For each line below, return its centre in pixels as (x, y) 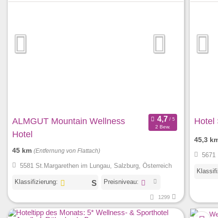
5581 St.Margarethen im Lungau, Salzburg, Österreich (96, 166)
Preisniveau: (121, 182)
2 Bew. (163, 127)
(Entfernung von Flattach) (67, 151)
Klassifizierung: (36, 182)
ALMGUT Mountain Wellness (69, 121)
